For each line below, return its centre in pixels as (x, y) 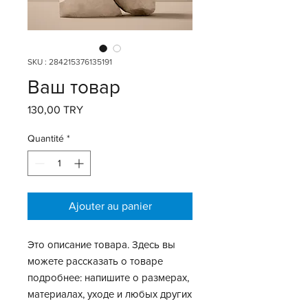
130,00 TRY (55, 110)
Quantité (46, 138)
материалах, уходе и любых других (110, 294)
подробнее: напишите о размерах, (108, 277)
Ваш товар (74, 87)
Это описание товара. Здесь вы (101, 244)
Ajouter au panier (110, 206)
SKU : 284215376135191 (70, 62)
